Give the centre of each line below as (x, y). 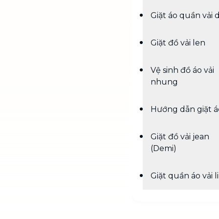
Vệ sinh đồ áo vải (182, 70)
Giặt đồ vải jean (180, 137)
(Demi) (164, 148)
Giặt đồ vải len (178, 43)
